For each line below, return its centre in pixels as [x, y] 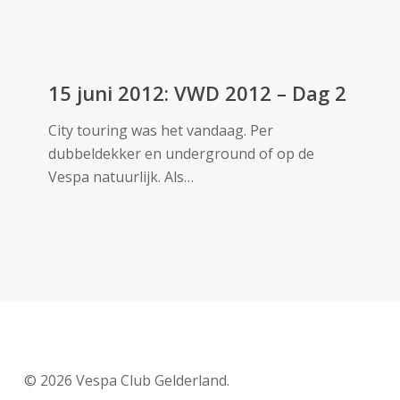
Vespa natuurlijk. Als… [121, 176]
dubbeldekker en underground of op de [182, 153]
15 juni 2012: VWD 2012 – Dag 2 [198, 92]
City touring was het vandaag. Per [161, 130]
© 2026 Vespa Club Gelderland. [126, 381]
